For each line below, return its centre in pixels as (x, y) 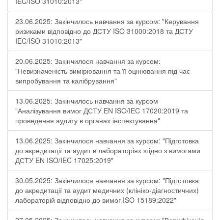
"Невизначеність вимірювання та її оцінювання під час (103, 71)
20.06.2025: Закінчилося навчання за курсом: (88, 61)
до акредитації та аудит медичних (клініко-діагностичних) (107, 190)
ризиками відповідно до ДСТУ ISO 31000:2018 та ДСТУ (104, 31)
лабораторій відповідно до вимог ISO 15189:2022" (96, 200)
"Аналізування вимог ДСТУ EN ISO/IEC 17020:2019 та (102, 110)
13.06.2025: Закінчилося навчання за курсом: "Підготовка (107, 140)
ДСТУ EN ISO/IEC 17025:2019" (64, 160)
